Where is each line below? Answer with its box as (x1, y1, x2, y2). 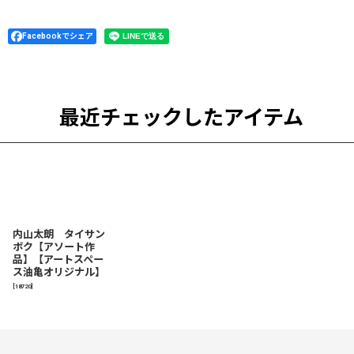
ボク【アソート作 (13, 241, 95, 254)
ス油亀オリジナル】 (13, 266, 105, 279)
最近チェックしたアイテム (58, 105, 303, 130)
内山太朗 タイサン (13, 228, 105, 241)
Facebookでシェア (22, 31, 93, 40)
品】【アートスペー (13, 254, 104, 266)
